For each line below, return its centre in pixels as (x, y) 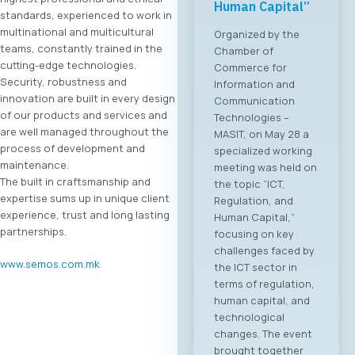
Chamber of (244, 50)
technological (249, 317)
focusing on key (254, 233)
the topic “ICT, (250, 183)
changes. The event (263, 333)
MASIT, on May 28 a (261, 134)
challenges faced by (264, 250)
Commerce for (250, 67)
